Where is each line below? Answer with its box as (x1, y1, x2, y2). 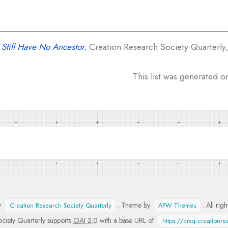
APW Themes (158, 201, 196, 211)
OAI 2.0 (73, 215, 98, 226)
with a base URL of (97, 215, 156, 226)
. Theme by (118, 200, 152, 211)
